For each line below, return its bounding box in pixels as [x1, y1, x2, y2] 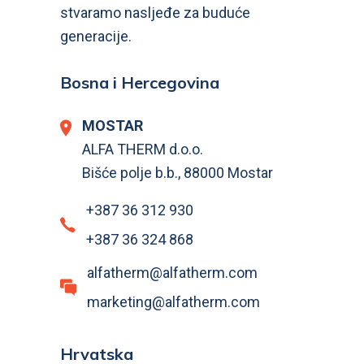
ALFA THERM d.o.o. [82, 140, 203, 158]
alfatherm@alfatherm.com [87, 263, 258, 281]
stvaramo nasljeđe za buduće [60, 3, 250, 21]
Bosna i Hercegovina [60, 71, 219, 93]
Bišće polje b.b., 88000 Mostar [82, 163, 273, 181]
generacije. [60, 27, 132, 45]
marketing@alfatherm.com [87, 292, 260, 310]
